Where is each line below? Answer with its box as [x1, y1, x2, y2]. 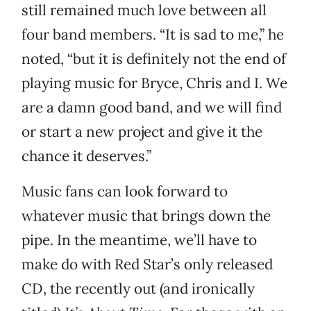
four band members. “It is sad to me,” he [22, 25, 284, 44]
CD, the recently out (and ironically [22, 279, 255, 299]
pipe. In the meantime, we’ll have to [22, 230, 257, 250]
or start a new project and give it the [22, 122, 262, 142]
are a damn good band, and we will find [22, 98, 282, 117]
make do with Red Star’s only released [22, 255, 273, 274]
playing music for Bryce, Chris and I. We [22, 74, 287, 93]
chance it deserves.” [22, 146, 151, 166]
